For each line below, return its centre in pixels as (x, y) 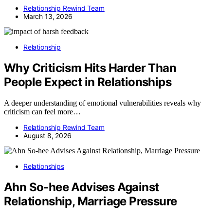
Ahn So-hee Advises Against (82, 187)
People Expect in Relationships (88, 82)
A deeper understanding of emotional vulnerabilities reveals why (102, 103)
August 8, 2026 (47, 135)
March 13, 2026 (48, 16)
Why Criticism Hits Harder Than (90, 68)
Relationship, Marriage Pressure (91, 201)
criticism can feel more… (42, 111)
